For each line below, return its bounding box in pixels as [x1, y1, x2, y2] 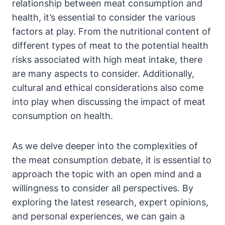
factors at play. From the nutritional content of [12, 26, 211, 37]
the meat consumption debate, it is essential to [12, 155, 211, 166]
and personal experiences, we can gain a [12, 211, 185, 222]
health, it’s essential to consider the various [12, 12, 195, 23]
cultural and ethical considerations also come [12, 82, 203, 93]
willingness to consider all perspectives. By [12, 183, 193, 194]
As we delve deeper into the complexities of [12, 141, 198, 152]
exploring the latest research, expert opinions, [12, 197, 208, 208]
